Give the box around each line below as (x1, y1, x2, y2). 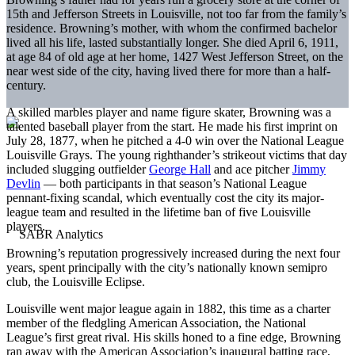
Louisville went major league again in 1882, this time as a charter (6, 301, 330, 315)
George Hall (149, 162, 211, 176)
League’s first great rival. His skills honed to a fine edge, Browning (6, 330, 341, 344)
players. (6, 219, 45, 233)
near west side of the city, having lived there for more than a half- (6, 63, 330, 78)
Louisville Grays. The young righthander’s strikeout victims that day (6, 147, 347, 162)
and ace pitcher (211, 162, 292, 176)
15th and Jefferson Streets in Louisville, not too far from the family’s (6, 6, 346, 21)
